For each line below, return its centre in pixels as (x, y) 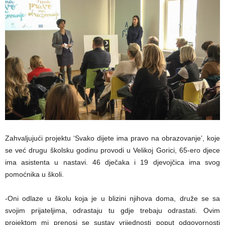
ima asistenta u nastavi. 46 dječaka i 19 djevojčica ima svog (113, 162)
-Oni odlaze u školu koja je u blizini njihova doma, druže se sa (113, 199)
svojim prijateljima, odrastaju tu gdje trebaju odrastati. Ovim (113, 211)
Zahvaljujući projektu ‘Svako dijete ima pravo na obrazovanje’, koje (113, 138)
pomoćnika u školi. (34, 175)
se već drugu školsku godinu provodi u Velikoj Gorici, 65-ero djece (113, 150)
